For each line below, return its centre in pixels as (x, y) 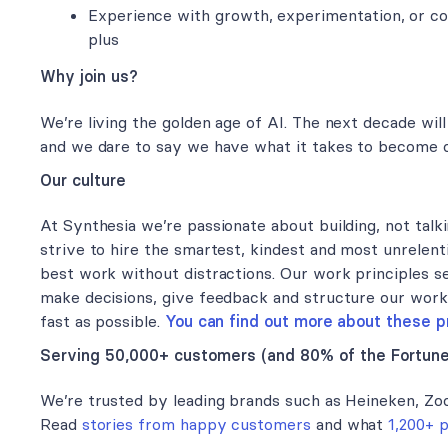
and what (349, 424)
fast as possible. (102, 321)
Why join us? (89, 76)
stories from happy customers (196, 424)
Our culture (83, 179)
